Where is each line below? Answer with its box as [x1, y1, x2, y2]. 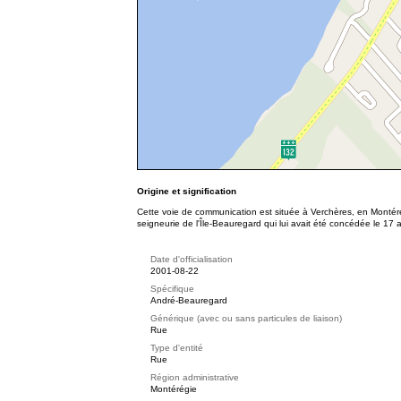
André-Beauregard [150, 295, 227, 305]
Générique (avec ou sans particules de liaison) [150, 313, 342, 323]
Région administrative [150, 372, 239, 382]
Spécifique [150, 284, 194, 294]
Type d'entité [150, 343, 203, 353]
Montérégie [150, 384, 197, 394]
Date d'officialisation [150, 254, 233, 264]
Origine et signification [137, 186, 236, 196]
